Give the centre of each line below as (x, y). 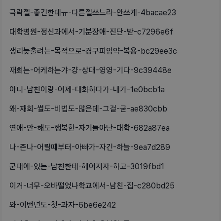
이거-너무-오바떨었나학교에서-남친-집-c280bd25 (92, 186)
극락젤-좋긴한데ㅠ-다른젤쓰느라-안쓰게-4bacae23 (93, 13)
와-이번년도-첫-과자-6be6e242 (63, 205)
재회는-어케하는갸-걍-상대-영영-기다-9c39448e (91, 71)
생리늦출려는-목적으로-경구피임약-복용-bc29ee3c (93, 51)
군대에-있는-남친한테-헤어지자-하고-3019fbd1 (87, 167)
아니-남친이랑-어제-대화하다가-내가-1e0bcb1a (87, 90)
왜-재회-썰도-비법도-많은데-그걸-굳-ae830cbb (88, 109)
